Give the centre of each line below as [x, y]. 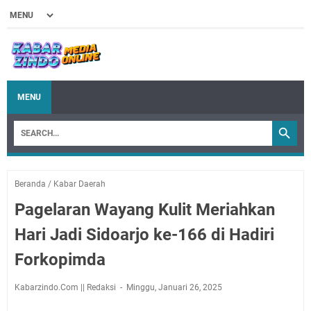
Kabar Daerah [79, 184]
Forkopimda [60, 259]
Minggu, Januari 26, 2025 [174, 287]
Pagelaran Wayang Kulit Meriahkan [145, 209]
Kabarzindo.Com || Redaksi [66, 287]
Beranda [30, 184]
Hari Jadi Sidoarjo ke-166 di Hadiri [144, 234]
